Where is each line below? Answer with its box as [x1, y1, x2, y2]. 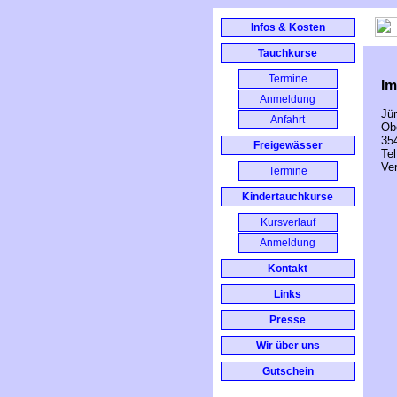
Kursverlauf [260, 216, 315, 229]
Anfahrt [270, 113, 305, 126]
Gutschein [261, 365, 314, 378]
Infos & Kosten [250, 21, 325, 34]
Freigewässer [253, 139, 323, 152]
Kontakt [268, 262, 307, 275]
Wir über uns [255, 339, 320, 352]
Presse [269, 314, 306, 326]
